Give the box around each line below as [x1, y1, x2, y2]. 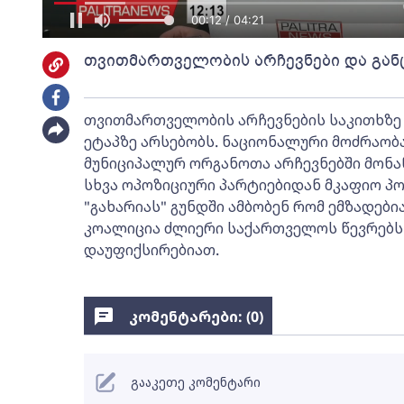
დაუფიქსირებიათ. [83, 240, 219, 260]
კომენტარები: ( [128, 307, 251, 326]
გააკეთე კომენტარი [130, 373, 261, 390]
